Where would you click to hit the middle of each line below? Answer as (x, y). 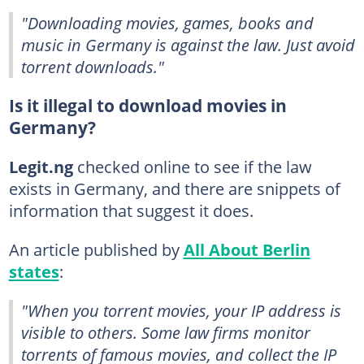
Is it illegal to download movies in (147, 105)
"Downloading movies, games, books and (167, 22)
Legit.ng (43, 166)
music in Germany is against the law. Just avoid (188, 44)
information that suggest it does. (131, 210)
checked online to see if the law (194, 166)
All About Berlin (247, 249)
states (34, 271)
